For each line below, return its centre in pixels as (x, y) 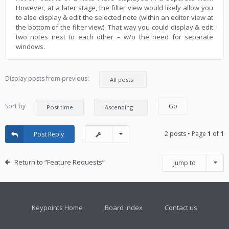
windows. (30, 47)
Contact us (181, 208)
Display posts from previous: (47, 79)
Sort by (15, 106)
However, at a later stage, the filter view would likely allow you (114, 8)
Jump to (185, 163)
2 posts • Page (186, 134)
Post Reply (49, 134)
